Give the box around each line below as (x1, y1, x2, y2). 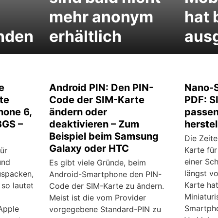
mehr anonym (49, 7, 154, 27)
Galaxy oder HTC (49, 143, 129, 155)
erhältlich (49, 27, 122, 46)
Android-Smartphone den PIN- (49, 169, 162, 180)
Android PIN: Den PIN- (49, 82, 154, 94)
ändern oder (49, 106, 108, 118)
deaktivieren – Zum (49, 118, 140, 130)
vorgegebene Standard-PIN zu (49, 204, 162, 215)
